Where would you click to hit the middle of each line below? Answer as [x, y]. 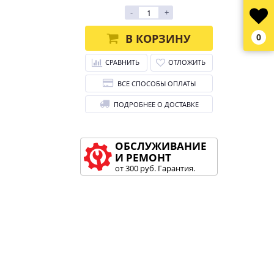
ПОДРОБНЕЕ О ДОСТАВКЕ [156, 104]
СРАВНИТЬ [122, 62]
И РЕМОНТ [143, 157]
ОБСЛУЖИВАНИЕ [161, 146]
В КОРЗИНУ [158, 38]
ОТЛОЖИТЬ [187, 62]
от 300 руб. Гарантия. [155, 168]
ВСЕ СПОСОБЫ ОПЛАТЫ [156, 83]
